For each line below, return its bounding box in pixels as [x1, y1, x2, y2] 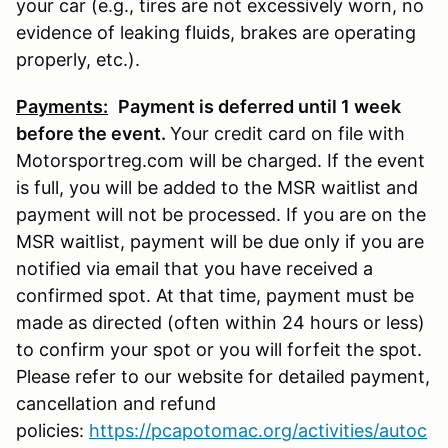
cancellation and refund [16, 392, 216, 414]
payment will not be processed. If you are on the [16, 203, 426, 225]
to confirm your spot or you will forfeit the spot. [16, 338, 422, 360]
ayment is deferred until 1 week [130, 95, 401, 117]
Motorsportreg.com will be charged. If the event [16, 149, 425, 171]
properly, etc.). [16, 48, 140, 70]
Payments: [16, 95, 108, 117]
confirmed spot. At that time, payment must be [16, 284, 414, 306]
